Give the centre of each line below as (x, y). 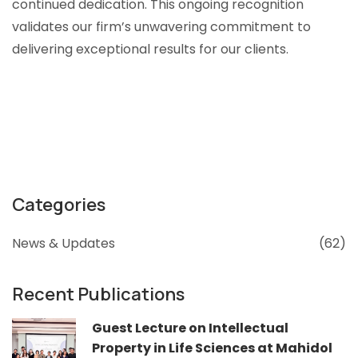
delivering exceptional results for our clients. (150, 49)
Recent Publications (98, 294)
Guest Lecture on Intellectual (190, 328)
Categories (59, 204)
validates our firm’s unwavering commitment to (161, 26)
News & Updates (64, 243)
